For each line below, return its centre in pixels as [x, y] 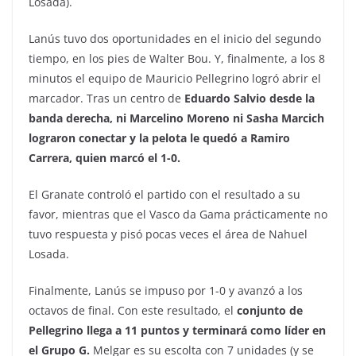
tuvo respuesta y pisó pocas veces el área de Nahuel [168, 234]
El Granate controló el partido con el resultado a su [164, 195]
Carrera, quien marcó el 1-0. [104, 158]
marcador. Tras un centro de [105, 99]
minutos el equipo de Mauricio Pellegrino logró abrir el [175, 79]
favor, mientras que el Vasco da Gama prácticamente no [178, 215]
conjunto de [270, 311]
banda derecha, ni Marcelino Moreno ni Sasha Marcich [176, 118]
